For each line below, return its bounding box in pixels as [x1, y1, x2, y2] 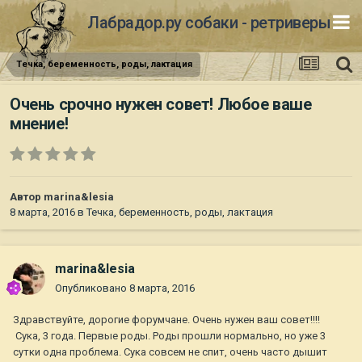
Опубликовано [55, 282, 129, 295]
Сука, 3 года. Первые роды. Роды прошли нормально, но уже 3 [13, 330, 326, 343]
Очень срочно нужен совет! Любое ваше [10, 95, 312, 115]
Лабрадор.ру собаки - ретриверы [87, 12, 330, 32]
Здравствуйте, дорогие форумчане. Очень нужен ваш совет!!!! [13, 314, 320, 326]
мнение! [10, 114, 69, 134]
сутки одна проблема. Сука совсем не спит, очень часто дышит [13, 346, 327, 359]
